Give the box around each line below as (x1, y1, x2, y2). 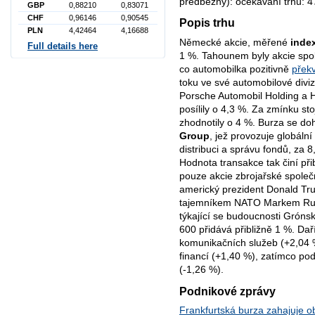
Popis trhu (179, 16, 235, 30)
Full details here (27, 41, 98, 52)
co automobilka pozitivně (179, 63, 292, 75)
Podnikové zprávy (179, 284, 276, 297)
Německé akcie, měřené (179, 36, 290, 48)
